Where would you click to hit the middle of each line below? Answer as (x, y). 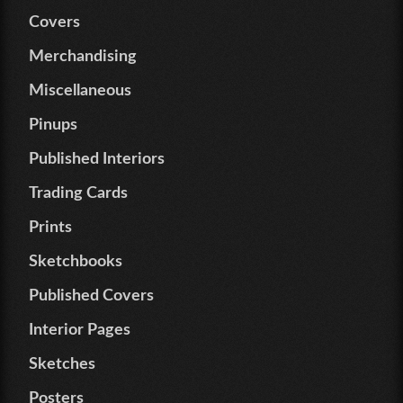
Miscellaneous (80, 91)
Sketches (62, 365)
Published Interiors (97, 160)
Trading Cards (78, 194)
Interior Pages (80, 331)
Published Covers (91, 296)
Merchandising (83, 57)
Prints (50, 228)
